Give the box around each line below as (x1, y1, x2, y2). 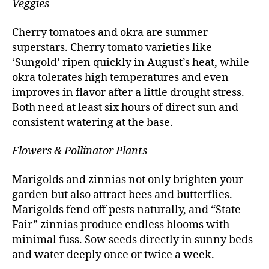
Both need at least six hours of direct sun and (12, 100, 238, 115)
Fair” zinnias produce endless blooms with (12, 217, 229, 232)
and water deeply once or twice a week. (12, 247, 214, 262)
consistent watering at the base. (12, 115, 173, 130)
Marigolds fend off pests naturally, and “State (12, 202, 241, 217)
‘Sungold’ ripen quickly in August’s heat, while (12, 55, 249, 70)
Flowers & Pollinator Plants (12, 144, 147, 159)
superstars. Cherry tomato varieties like (12, 40, 212, 55)
